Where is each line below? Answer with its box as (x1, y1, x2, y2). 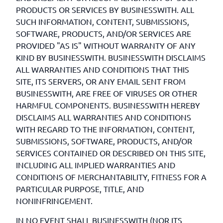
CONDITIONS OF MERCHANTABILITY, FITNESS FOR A (16, 172, 207, 182)
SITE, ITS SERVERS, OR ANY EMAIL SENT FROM (16, 76, 186, 86)
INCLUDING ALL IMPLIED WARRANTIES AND (16, 160, 175, 170)
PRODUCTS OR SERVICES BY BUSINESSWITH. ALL (16, 4, 194, 14)
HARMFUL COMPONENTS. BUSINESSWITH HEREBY (16, 100, 200, 110)
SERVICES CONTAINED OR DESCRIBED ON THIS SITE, (16, 148, 206, 158)
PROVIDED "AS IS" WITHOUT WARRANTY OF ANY (16, 40, 196, 50)
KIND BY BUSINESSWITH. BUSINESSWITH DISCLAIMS (16, 52, 206, 62)
